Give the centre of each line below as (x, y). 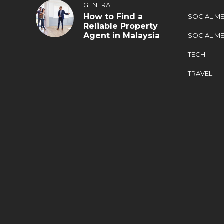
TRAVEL (200, 73)
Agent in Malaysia (122, 36)
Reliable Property (121, 26)
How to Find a (113, 17)
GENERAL (99, 5)
